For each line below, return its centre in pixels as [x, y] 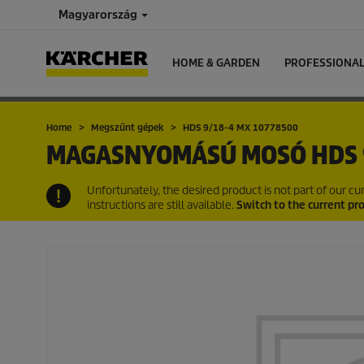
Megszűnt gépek [127, 128]
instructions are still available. [162, 205]
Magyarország [99, 15]
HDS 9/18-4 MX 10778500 [240, 128]
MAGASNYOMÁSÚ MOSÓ [179, 156]
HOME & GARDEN [216, 63]
